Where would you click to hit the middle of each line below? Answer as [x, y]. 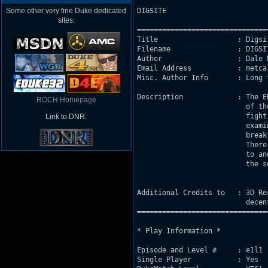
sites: [66, 20]
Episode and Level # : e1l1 [200, 250]
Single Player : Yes [198, 260]
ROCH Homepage [66, 100]
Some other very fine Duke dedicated [66, 11]
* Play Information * [179, 231]
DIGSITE [154, 11]
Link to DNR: [66, 117]
